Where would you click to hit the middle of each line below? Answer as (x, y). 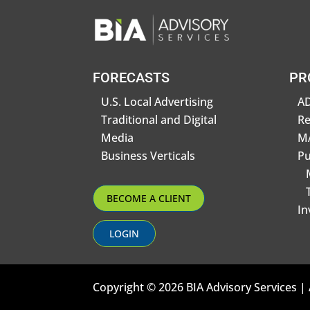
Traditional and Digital (159, 119)
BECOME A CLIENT (149, 199)
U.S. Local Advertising (157, 101)
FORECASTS (131, 77)
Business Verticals (148, 155)
